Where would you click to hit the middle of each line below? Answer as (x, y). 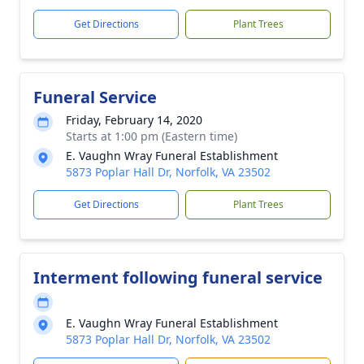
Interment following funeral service (178, 277)
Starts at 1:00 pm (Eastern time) (152, 136)
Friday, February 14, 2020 (134, 120)
